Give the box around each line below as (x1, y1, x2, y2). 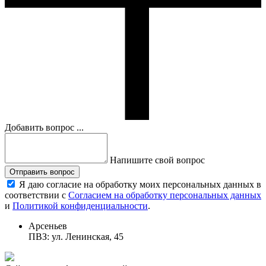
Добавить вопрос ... (5, 122, 84, 133)
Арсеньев (28, 221, 67, 232)
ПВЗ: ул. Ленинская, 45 (28, 232, 126, 242)
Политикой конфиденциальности (12, 201, 148, 211)
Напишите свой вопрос (110, 155, 205, 166)
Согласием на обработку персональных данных (68, 190, 261, 201)
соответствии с (5, 190, 68, 201)
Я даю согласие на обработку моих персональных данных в (19, 179, 261, 190)
